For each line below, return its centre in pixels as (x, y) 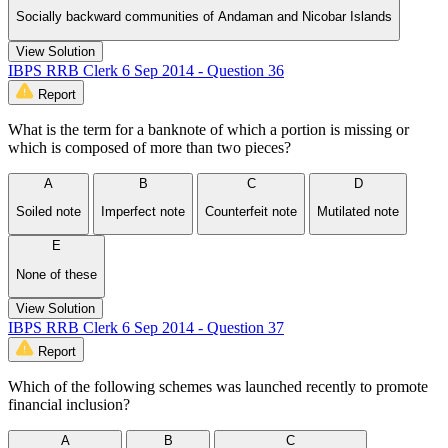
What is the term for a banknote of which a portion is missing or (208, 129)
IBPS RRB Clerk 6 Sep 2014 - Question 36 (146, 70)
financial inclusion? (69, 404)
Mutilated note (358, 211)
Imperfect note (143, 211)
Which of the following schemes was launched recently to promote (218, 386)
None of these (56, 274)
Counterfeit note (251, 211)
